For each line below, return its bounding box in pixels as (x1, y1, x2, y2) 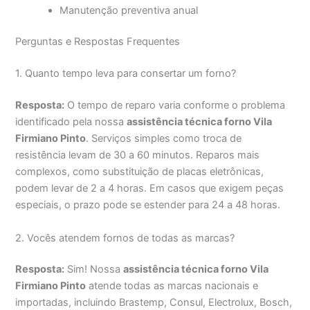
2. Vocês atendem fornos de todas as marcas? (15, 231, 235, 244)
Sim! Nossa (64, 263, 124, 276)
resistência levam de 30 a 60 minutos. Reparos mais (15, 149, 260, 162)
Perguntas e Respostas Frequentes (15, 35, 181, 48)
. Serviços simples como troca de (86, 132, 242, 145)
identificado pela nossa (15, 116, 127, 129)
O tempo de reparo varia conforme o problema (64, 99, 286, 112)
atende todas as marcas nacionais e (86, 280, 259, 293)
